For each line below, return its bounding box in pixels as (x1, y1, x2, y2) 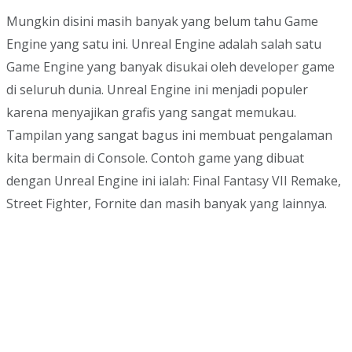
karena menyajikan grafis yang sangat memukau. (6, 103, 296, 121)
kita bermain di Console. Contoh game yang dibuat (6, 148, 304, 167)
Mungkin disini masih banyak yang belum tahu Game (6, 12, 318, 30)
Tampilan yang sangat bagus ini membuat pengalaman (6, 126, 332, 144)
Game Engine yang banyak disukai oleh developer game (6, 57, 335, 75)
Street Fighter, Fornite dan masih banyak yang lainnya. (6, 194, 327, 212)
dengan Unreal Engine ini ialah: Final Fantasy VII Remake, (6, 171, 341, 189)
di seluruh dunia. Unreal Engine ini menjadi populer (6, 80, 308, 98)
